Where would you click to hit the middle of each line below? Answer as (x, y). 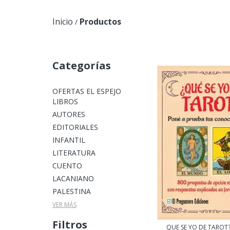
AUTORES (69, 114)
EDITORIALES (75, 127)
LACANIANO (73, 178)
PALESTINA (72, 191)
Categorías (82, 65)
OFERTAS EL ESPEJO (87, 91)
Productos (100, 22)
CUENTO (67, 166)
